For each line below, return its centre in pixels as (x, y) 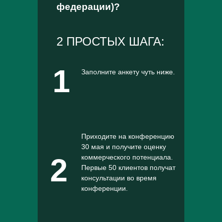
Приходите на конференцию (128, 136)
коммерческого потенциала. (127, 157)
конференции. (105, 188)
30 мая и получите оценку (124, 147)
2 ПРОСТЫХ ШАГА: (111, 41)
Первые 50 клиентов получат (128, 167)
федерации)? (88, 7)
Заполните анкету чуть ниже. (128, 72)
